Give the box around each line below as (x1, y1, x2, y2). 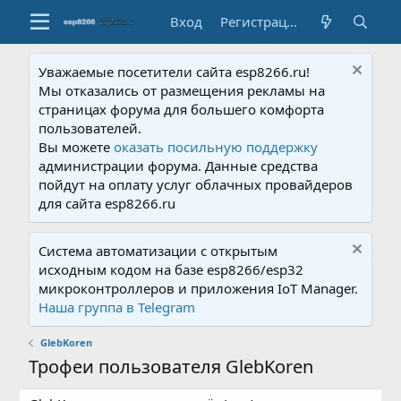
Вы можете (38, 138, 115, 156)
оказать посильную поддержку (114, 138, 319, 156)
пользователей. (38, 119, 142, 137)
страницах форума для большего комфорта (38, 100, 325, 118)
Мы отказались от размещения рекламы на (38, 81, 326, 99)
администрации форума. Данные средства (38, 157, 319, 175)
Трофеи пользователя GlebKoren (29, 354, 314, 379)
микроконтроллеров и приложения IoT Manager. (38, 279, 359, 297)
